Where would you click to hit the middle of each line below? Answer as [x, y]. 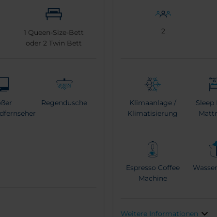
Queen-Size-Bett [55, 33]
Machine [153, 178]
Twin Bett [64, 43]
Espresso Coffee [153, 168]
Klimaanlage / [153, 103]
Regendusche [64, 103]
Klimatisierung [153, 114]
